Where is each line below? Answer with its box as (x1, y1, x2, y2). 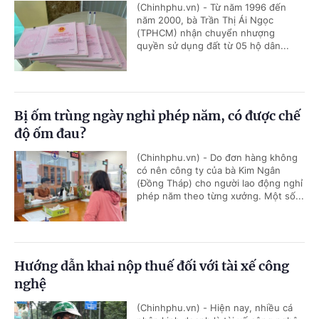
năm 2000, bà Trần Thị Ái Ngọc (137, 14, 273, 26)
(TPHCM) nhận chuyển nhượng (137, 27, 275, 39)
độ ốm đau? (14, 125, 86, 142)
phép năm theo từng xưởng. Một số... (137, 190, 304, 202)
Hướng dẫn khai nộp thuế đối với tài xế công (14, 258, 289, 275)
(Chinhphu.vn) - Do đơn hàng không (137, 152, 298, 164)
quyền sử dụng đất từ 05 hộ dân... (137, 40, 289, 52)
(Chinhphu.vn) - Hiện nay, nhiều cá (137, 302, 293, 314)
